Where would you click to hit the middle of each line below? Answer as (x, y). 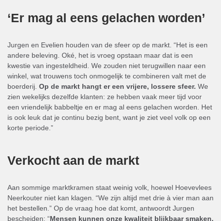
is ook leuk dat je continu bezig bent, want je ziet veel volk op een (109, 117)
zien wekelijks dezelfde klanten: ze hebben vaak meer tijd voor (105, 97)
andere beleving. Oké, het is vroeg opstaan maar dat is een (100, 55)
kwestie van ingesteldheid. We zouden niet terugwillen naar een (107, 66)
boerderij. (23, 86)
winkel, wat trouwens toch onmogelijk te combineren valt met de (107, 76)
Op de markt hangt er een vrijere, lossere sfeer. (117, 86)
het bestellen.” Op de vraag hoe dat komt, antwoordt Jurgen (101, 208)
